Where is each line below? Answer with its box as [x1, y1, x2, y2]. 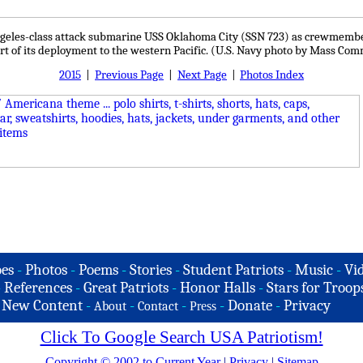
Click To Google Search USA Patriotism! [40, 327, 323, 347]
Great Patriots [83, 279, 169, 297]
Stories [130, 261, 172, 279]
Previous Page [95, 68, 164, 82]
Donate [228, 297, 272, 314]
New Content [2, 297, 83, 314]
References [3, 279, 72, 297]
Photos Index [240, 68, 304, 82]
